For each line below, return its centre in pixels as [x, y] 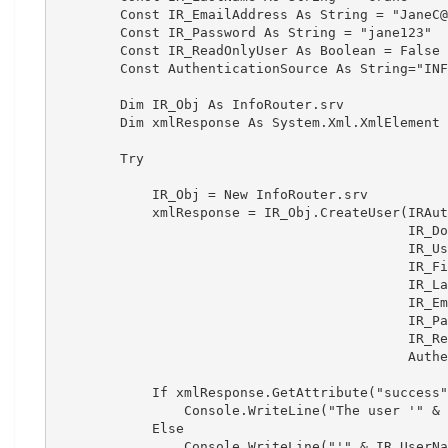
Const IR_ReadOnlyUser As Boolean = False [247, 51]
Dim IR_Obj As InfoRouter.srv [199, 105]
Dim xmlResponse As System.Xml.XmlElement [247, 123]
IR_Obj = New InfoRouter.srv [211, 195]
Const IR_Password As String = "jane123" [243, 33]
